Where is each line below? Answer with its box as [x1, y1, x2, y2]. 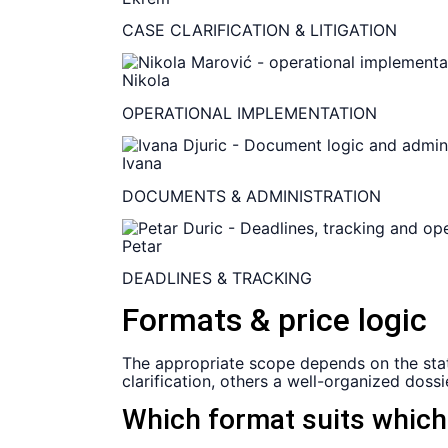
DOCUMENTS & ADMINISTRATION [122, 185, 381, 206]
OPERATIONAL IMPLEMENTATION [122, 102, 377, 123]
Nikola [122, 70, 170, 91]
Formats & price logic [122, 300, 427, 339]
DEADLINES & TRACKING [122, 268, 312, 289]
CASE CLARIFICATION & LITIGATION [122, 19, 397, 40]
